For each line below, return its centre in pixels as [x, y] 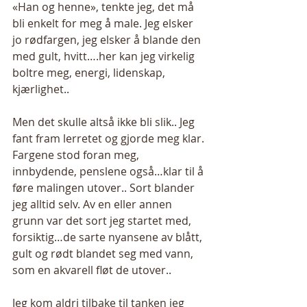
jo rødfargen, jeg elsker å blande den [108, 40]
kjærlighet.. [42, 89]
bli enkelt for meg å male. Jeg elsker [104, 23]
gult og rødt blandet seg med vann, [104, 254]
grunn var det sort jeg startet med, [103, 221]
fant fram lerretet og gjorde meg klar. [110, 138]
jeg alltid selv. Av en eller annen [94, 204]
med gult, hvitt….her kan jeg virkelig [105, 56]
